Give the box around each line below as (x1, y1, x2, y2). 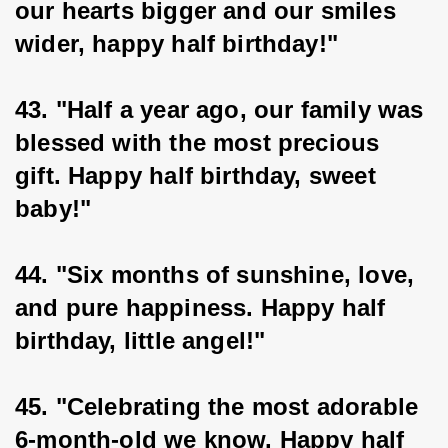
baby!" (15, 195, 92, 222)
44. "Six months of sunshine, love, (15, 261, 422, 288)
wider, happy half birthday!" (15, 30, 339, 57)
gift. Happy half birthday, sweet (15, 162, 383, 189)
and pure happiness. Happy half (15, 294, 393, 321)
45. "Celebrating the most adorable (15, 393, 426, 420)
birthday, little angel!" (15, 327, 266, 354)
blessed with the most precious (15, 129, 387, 156)
